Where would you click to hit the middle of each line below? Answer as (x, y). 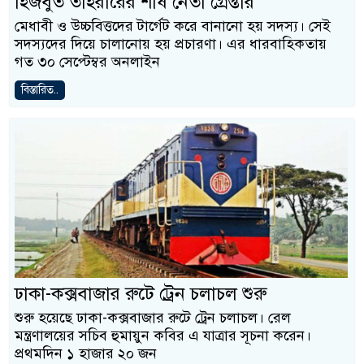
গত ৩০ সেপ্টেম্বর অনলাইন (87, 62)
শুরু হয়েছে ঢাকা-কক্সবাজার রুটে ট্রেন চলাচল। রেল (153, 318)
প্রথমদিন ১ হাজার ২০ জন (86, 353)
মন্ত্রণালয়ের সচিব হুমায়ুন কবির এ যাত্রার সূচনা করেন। (163, 336)
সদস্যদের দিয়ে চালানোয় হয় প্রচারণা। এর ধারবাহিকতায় (171, 44)
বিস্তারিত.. (40, 90)
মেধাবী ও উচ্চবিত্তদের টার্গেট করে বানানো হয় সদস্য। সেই (173, 26)
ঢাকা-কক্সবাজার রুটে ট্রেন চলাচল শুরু (141, 294)
